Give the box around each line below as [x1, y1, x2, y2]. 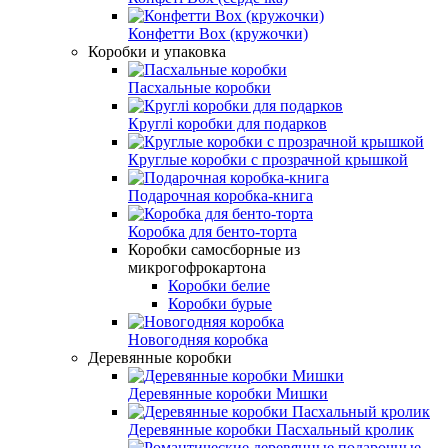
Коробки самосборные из [128, 240, 300, 258]
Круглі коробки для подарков [128, 114, 327, 132]
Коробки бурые [168, 294, 272, 312]
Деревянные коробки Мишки [128, 384, 328, 402]
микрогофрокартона [128, 258, 266, 276]
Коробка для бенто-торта [128, 222, 297, 240]
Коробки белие [168, 276, 270, 294]
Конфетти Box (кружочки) [128, 24, 308, 42]
